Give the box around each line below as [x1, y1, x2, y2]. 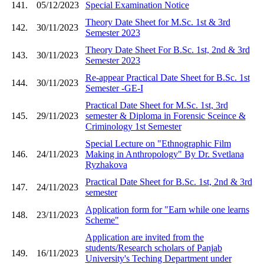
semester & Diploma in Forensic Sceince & [85, 110, 246, 121]
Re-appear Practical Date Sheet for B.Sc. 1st [85, 72, 250, 82]
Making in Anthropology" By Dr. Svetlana [85, 148, 244, 159]
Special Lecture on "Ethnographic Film [85, 138, 231, 148]
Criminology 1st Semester [85, 121, 181, 131]
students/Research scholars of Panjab [85, 242, 222, 253]
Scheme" [85, 214, 119, 225]
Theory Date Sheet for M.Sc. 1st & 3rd [85, 16, 230, 27]
